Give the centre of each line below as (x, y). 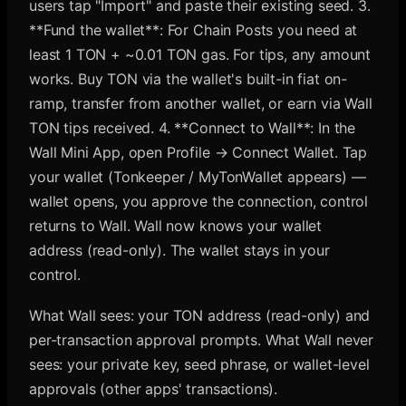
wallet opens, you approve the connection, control (199, 201)
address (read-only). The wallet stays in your (179, 250)
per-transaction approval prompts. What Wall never (202, 340)
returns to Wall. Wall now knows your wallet (176, 226)
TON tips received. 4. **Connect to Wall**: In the (193, 128)
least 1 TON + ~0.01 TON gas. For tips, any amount (200, 54)
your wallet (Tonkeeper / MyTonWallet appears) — (198, 177)
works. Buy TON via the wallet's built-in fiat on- (188, 79)
